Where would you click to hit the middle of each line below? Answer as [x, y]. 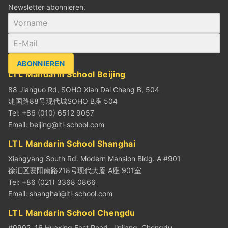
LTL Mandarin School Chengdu [72, 212]
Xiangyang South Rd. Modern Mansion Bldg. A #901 [94, 158]
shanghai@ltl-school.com [71, 193]
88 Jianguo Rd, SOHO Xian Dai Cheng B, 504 [84, 89]
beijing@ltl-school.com [67, 124]
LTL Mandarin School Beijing [67, 74]
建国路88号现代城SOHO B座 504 [63, 101]
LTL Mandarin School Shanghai [72, 143]
